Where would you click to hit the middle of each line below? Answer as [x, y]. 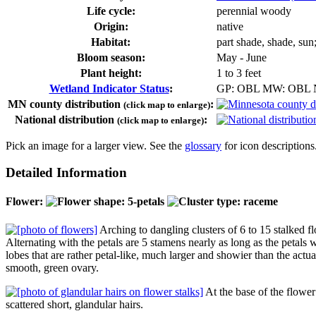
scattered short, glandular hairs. [74, 304]
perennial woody [254, 11]
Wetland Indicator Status [109, 88]
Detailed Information [66, 173]
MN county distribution [66, 104]
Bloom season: [111, 57]
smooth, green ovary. [52, 267]
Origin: [111, 26]
